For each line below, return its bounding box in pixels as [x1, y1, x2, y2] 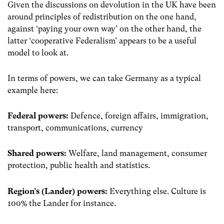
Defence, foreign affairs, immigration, [68, 111, 208, 121]
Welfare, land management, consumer [66, 148, 207, 158]
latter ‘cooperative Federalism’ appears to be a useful [7, 35, 196, 45]
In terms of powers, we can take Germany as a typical [7, 73, 201, 83]
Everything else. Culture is [107, 186, 206, 196]
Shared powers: [7, 148, 66, 158]
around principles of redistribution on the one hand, [7, 11, 196, 21]
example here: [7, 85, 58, 95]
